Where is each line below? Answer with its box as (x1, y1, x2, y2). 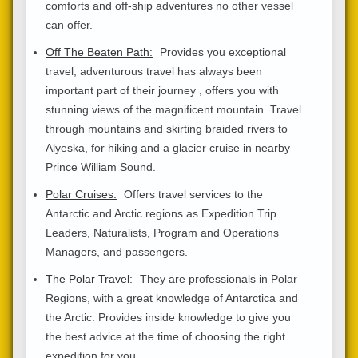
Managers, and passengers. (45, 245, 188, 258)
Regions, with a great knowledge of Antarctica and (45, 291, 298, 304)
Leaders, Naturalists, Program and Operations (45, 225, 279, 239)
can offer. (45, 18, 93, 31)
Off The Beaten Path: (45, 45, 153, 58)
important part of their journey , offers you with (45, 83, 279, 97)
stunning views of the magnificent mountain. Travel (45, 102, 301, 116)
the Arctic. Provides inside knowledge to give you (45, 310, 291, 324)
